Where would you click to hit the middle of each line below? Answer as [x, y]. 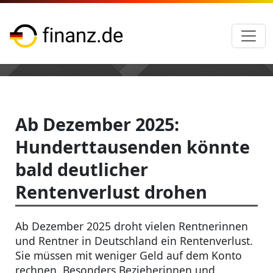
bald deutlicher [82, 169]
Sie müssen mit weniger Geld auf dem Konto [129, 255]
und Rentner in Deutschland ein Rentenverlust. [134, 241]
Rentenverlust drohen [111, 192]
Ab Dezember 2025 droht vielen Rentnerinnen [132, 226]
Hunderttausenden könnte [133, 147]
